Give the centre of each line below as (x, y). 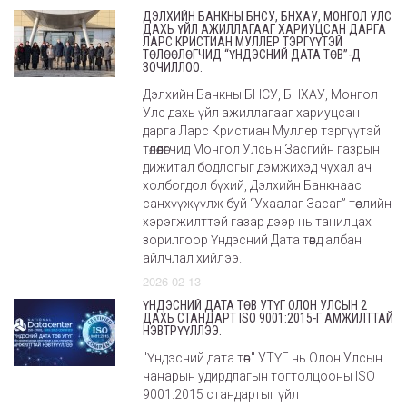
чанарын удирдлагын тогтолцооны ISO (259, 376)
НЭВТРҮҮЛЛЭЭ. (182, 330)
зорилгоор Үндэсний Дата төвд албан (252, 239)
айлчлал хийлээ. (192, 258)
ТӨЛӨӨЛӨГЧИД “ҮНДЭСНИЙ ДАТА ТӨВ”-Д (252, 54)
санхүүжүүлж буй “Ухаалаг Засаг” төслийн (267, 203)
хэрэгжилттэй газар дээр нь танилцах (257, 221)
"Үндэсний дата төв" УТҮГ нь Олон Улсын (263, 357)
